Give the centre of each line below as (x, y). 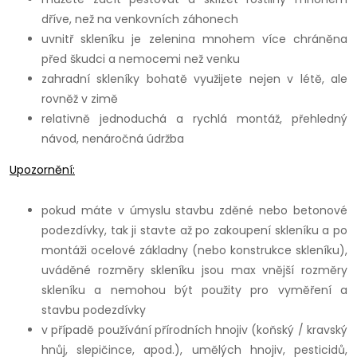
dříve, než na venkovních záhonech (140, 20)
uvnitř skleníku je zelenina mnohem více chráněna (194, 39)
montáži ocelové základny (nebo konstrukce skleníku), (194, 251)
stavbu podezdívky (94, 310)
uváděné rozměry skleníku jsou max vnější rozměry (194, 271)
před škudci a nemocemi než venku (141, 59)
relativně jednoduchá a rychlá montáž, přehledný (194, 119)
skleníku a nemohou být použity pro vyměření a (194, 290)
